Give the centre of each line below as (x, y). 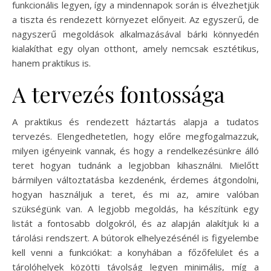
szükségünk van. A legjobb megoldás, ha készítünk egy (135, 209)
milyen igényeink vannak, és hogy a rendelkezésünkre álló (135, 151)
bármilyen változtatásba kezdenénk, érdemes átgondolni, (135, 180)
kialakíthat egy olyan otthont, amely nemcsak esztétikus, (135, 49)
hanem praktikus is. (51, 63)
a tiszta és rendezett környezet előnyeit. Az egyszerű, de (135, 20)
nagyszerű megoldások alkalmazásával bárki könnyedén (135, 34)
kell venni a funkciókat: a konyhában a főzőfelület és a (135, 253)
